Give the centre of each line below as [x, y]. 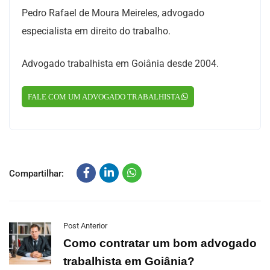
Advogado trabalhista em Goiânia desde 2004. [120, 64]
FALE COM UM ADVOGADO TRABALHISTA [105, 97]
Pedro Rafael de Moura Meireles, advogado [113, 13]
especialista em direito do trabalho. [96, 31]
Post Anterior [85, 226]
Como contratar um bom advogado [160, 243]
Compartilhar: [36, 174]
